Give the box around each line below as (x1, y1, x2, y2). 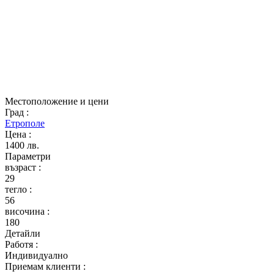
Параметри (5, 151, 51, 161)
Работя (5, 239, 35, 250)
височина (5, 206, 47, 217)
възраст (5, 162, 39, 172)
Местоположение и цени (5, 96, 109, 106)
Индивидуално (5, 250, 68, 261)
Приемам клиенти (5, 261, 83, 272)
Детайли (5, 228, 40, 239)
